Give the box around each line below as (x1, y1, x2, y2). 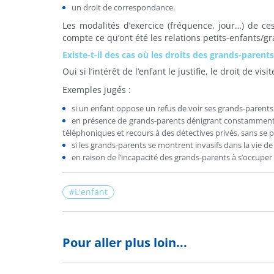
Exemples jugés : (62, 84, 131, 95)
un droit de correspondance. (72, 2, 175, 13)
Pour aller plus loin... (62, 234, 187, 251)
